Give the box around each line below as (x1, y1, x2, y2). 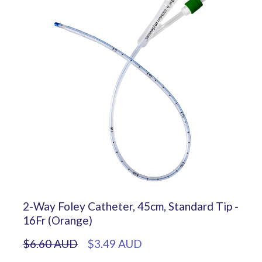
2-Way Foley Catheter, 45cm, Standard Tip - (23, 199, 239, 213)
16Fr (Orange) (23, 213, 92, 227)
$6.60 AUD (23, 236, 78, 250)
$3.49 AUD (87, 236, 142, 250)
